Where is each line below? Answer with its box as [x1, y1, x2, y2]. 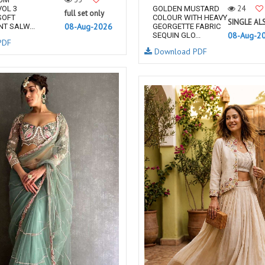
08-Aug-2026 [64, 21, 112, 32]
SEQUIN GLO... [153, 31, 201, 40]
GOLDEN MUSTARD [153, 4, 219, 13]
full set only [64, 8, 104, 18]
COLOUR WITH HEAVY [153, 13, 227, 22]
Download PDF [152, 46, 207, 57]
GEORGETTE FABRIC [153, 22, 221, 31]
